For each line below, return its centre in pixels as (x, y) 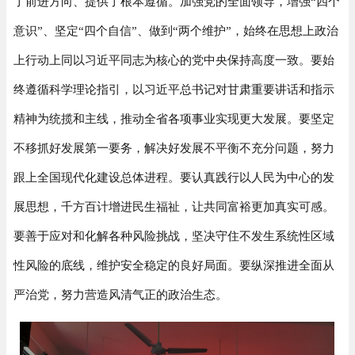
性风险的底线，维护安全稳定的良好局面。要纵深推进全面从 (174, 265)
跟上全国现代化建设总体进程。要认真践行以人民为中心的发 (174, 177)
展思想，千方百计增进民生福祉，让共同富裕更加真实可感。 (174, 206)
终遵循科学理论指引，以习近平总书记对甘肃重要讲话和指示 (174, 89)
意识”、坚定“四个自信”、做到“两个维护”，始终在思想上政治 (176, 31)
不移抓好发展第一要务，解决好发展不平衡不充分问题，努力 (174, 148)
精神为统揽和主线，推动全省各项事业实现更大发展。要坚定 (174, 118)
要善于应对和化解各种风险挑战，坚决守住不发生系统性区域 (174, 236)
